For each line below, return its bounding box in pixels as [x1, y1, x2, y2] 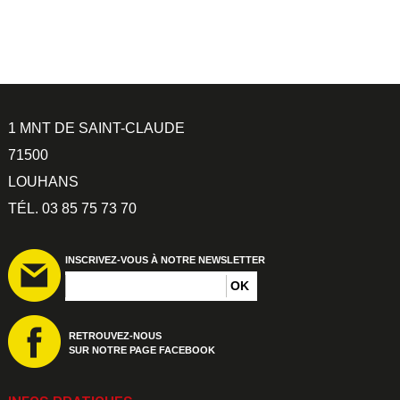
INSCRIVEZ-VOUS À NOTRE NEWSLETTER [65, 254, 265, 265]
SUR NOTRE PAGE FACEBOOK [69, 344, 215, 355]
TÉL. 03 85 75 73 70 [8, 200, 137, 216]
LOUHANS [8, 173, 79, 189]
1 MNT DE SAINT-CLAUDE [8, 120, 185, 136]
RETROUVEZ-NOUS [69, 329, 162, 341]
